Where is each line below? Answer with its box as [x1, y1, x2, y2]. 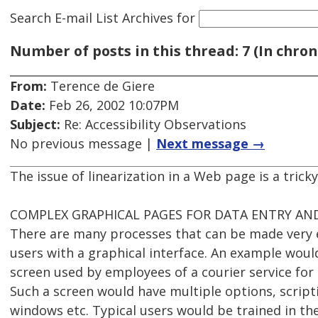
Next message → [156, 135, 265, 153]
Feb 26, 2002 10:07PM [45, 97, 179, 114]
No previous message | [10, 135, 156, 153]
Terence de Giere [47, 77, 155, 95]
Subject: [10, 116, 60, 133]
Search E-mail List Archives [10, 9, 173, 26]
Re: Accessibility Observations [60, 116, 246, 133]
